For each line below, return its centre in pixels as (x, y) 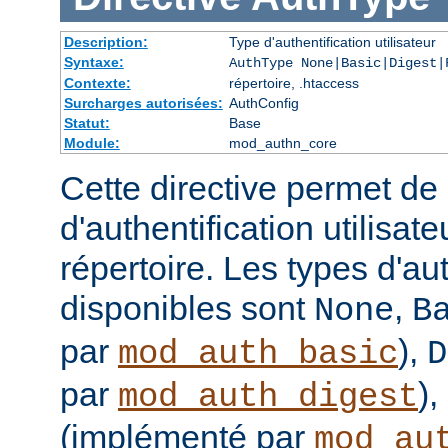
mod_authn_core (282, 143)
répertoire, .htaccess (293, 83)
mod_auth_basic (258, 354)
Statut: (86, 123)
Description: (105, 42)
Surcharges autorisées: (143, 103)
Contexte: (97, 83)
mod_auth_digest (268, 397)
